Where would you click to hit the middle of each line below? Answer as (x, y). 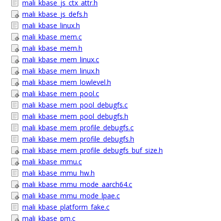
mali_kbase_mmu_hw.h (58, 173)
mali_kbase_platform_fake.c (66, 207)
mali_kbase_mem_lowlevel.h (67, 82)
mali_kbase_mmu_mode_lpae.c (71, 196)
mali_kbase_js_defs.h (55, 14)
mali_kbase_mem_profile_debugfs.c (78, 128)
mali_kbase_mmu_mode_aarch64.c (77, 184)
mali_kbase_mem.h (52, 48)
